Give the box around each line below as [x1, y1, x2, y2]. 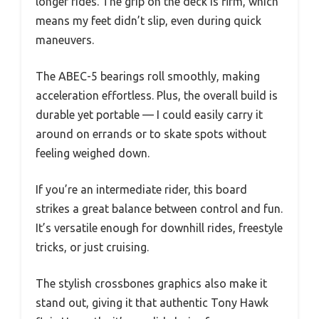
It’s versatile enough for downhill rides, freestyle [36, 221, 283, 234]
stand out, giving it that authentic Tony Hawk [36, 296, 268, 309]
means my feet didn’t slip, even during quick [36, 14, 261, 27]
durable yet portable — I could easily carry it [36, 108, 263, 121]
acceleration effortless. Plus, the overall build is [36, 88, 278, 102]
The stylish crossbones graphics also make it [36, 276, 267, 290]
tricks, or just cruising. [36, 240, 149, 253]
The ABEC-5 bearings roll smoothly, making [36, 69, 260, 83]
